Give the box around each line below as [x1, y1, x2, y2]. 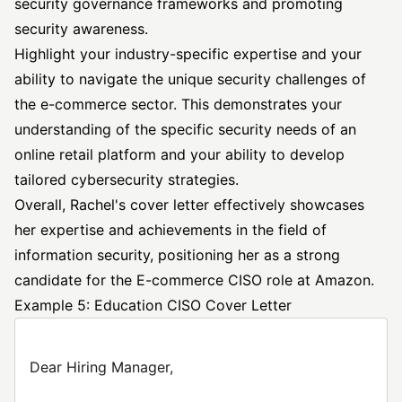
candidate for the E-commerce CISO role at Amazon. [14, 271, 374, 289]
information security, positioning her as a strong [14, 246, 340, 264]
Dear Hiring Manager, [30, 358, 173, 376]
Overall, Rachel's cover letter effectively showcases [14, 196, 364, 214]
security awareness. [14, 20, 148, 38]
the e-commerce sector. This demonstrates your [14, 95, 342, 113]
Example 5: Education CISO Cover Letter [14, 296, 292, 314]
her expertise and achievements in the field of [14, 221, 327, 239]
